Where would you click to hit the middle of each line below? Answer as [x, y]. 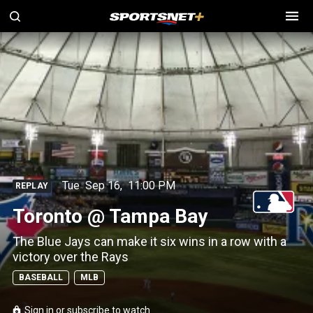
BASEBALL [41, 277]
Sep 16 [102, 185]
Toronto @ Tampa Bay [110, 216]
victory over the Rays [71, 257]
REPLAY [32, 185]
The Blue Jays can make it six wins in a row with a [150, 241]
